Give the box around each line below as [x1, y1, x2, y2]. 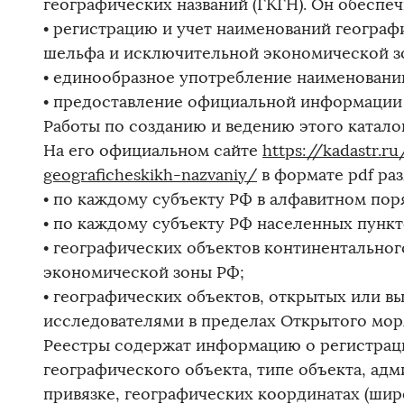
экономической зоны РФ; [43, 262, 244, 283]
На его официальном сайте [43, 141, 262, 161]
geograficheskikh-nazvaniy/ [43, 165, 257, 186]
